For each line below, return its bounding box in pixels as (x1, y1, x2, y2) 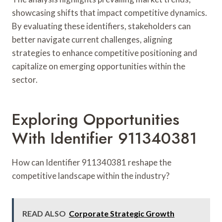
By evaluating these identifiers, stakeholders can (12, 20, 191, 31)
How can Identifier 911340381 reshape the (12, 157, 171, 167)
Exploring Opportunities (12, 108, 179, 131)
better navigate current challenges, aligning (12, 34, 172, 45)
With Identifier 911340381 (12, 126, 197, 150)
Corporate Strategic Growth (69, 208, 174, 218)
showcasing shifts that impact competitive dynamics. (12, 7, 207, 18)
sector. (12, 74, 38, 85)
